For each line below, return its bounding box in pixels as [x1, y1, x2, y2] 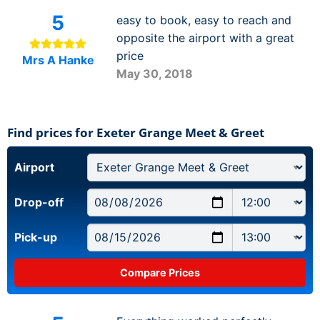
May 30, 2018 [116, 66, 193, 81]
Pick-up [14, 229, 57, 244]
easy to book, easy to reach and [116, 12, 291, 27]
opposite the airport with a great [116, 30, 294, 45]
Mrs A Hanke [21, 52, 94, 67]
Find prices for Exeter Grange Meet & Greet [7, 124, 264, 141]
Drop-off [14, 194, 64, 209]
